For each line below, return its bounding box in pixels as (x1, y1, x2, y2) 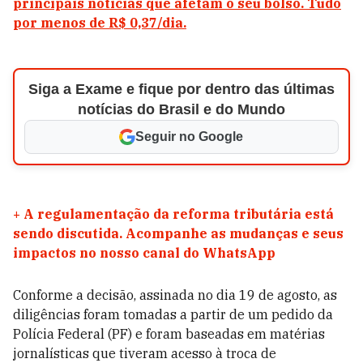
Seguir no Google (135, 130, 244, 143)
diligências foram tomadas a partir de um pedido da (13, 306, 333, 322)
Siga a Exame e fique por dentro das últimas (28, 81, 335, 97)
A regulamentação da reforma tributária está (23, 206, 334, 222)
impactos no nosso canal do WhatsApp (13, 245, 275, 261)
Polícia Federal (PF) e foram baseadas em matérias (13, 326, 325, 342)
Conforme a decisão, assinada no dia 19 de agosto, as (13, 287, 337, 303)
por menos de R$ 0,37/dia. (13, 15, 186, 31)
